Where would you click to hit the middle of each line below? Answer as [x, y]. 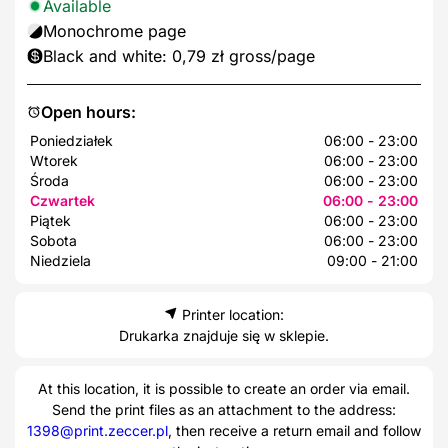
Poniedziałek [71, 140]
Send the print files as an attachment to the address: [224, 409]
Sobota [53, 240]
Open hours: [88, 111]
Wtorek [54, 160]
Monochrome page [114, 30]
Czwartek [62, 200]
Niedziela [60, 260]
